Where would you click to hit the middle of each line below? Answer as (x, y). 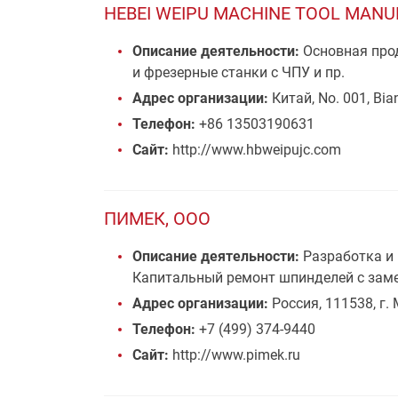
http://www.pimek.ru (235, 355)
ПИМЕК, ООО (157, 219)
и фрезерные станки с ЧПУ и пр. (239, 72)
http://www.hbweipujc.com (255, 150)
